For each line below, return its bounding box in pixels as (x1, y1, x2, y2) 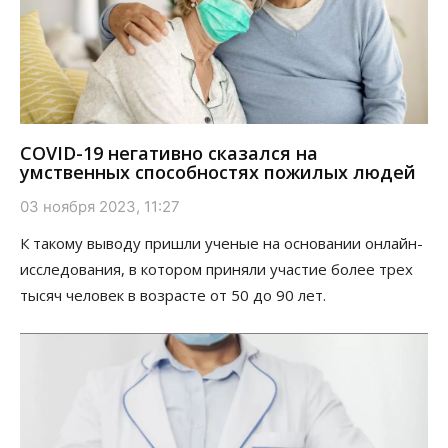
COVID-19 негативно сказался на (20, 140, 318, 165)
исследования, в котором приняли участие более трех (20, 258, 413, 279)
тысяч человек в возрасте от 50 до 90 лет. (20, 284, 326, 305)
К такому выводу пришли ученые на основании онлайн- (20, 232, 423, 253)
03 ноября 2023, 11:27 (20, 196, 180, 216)
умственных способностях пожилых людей (20, 159, 416, 184)
